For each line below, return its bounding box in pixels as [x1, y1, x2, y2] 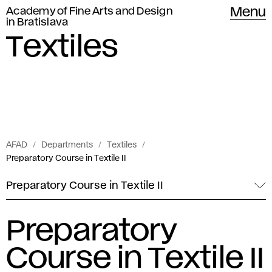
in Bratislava [6, 18, 69, 27]
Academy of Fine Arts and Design [6, 7, 172, 16]
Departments [41, 141, 93, 149]
